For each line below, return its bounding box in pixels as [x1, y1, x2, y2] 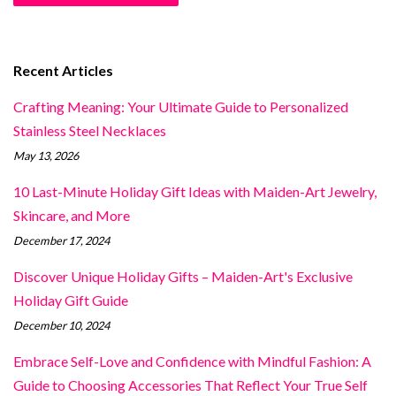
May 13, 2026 [13, 148, 79, 163]
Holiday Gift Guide [13, 291, 128, 308]
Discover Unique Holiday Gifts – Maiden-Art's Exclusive [13, 267, 353, 285]
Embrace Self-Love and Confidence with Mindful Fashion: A [13, 352, 371, 369]
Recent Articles [13, 61, 113, 79]
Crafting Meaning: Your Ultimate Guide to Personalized [13, 97, 348, 115]
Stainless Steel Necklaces [13, 121, 166, 139]
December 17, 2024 [13, 232, 110, 247]
